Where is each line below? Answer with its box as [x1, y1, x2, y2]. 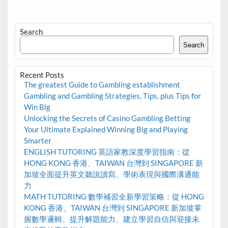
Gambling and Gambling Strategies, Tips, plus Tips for [23, 91, 201, 101]
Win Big [23, 102, 50, 112]
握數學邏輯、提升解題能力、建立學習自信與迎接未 [23, 214, 199, 224]
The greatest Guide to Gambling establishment [23, 80, 180, 90]
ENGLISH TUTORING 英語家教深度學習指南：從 [23, 147, 190, 157]
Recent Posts [19, 70, 64, 80]
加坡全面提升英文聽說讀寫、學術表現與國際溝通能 [23, 169, 199, 179]
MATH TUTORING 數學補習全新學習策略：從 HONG [23, 192, 204, 202]
